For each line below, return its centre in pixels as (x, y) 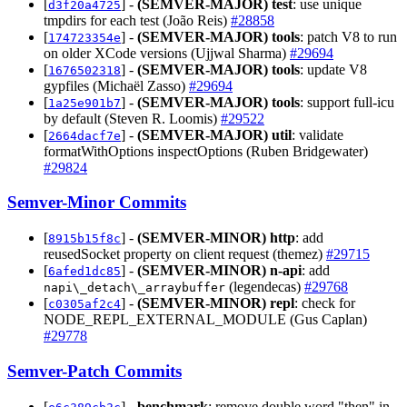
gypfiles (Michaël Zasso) (116, 85)
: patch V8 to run (348, 36)
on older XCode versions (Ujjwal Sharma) (167, 53)
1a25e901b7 (84, 103)
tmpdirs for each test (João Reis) (137, 20)
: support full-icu (347, 102)
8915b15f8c (84, 239)
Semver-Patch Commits (94, 371)
